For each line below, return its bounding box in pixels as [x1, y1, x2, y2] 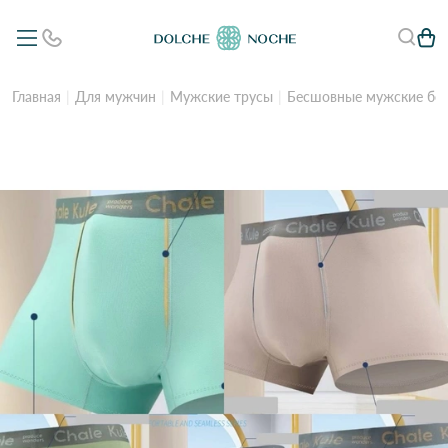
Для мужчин [75, 88, 156, 105]
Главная [12, 88, 61, 105]
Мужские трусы [170, 88, 273, 105]
